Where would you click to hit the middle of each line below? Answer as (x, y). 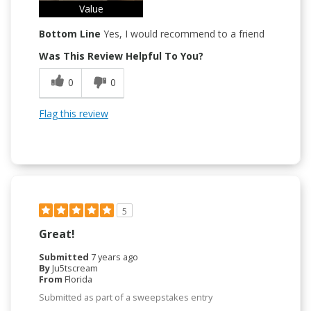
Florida (78, 279)
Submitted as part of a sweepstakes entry (126, 297)
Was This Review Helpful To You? (121, 56)
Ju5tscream (75, 268)
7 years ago (115, 257)
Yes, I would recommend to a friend (183, 34)
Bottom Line (70, 34)
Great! (57, 234)
